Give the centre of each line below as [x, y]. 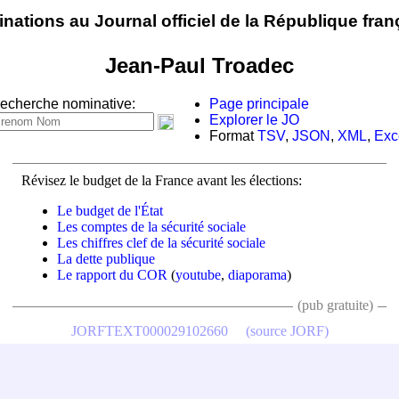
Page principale [259, 104]
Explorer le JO [254, 120]
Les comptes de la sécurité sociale [151, 226]
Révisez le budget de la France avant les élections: [162, 180]
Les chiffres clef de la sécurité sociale [161, 242]
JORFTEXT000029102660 [149, 330]
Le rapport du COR [112, 274]
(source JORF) [287, 330]
